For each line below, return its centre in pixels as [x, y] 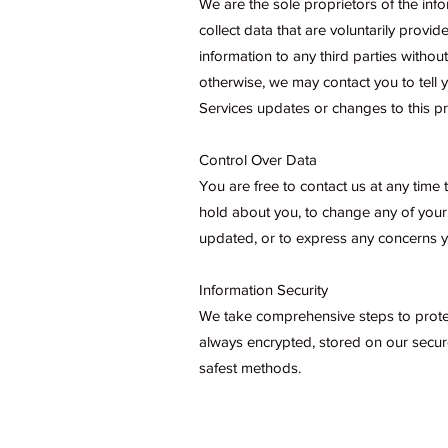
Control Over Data [258, 159]
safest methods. [250, 367]
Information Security [263, 289]
